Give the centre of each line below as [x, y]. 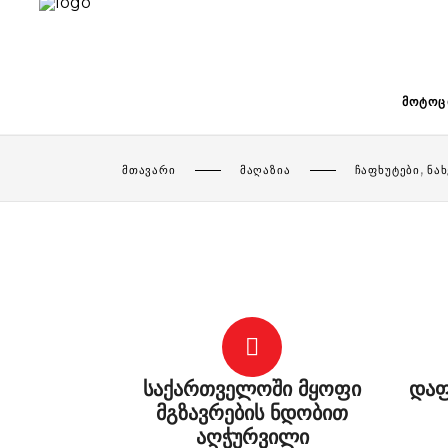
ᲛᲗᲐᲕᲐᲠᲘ [149, 170]
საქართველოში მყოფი [252, 389]
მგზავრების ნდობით [252, 413]
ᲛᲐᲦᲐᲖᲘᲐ [265, 170]
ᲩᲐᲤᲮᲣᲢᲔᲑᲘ [387, 170]
